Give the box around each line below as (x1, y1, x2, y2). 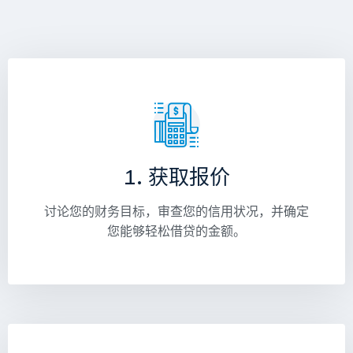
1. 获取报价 (123, 165, 230, 194)
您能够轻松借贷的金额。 (107, 223, 246, 240)
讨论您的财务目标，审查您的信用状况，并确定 (44, 203, 309, 220)
